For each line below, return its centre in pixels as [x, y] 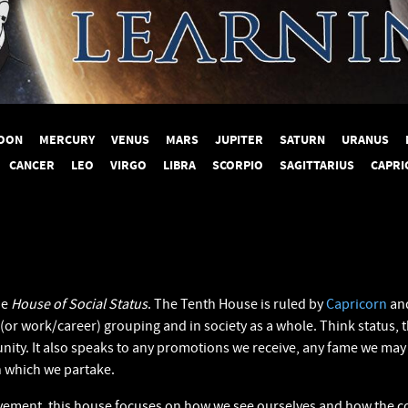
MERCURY [67, 140]
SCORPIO [238, 166]
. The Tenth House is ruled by [237, 304]
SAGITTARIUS [317, 166]
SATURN [302, 140]
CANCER [32, 166]
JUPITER [239, 140]
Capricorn [357, 304]
